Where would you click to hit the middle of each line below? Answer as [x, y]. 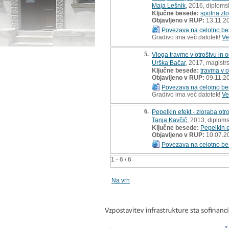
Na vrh [121, 180]
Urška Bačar [169, 63]
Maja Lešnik [169, 5]
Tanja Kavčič [169, 120]
